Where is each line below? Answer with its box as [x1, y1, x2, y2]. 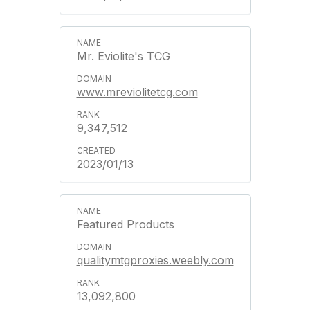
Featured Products [76, 217, 174, 231]
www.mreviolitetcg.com [76, 85, 198, 99]
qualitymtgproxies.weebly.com [76, 253, 234, 267]
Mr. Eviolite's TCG [76, 49, 170, 63]
